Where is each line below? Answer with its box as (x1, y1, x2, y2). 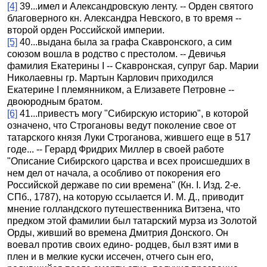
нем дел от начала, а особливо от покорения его (7, 168, 221, 178)
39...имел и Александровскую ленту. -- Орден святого (20, 1, 253, 11)
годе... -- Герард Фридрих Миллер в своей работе (7, 144, 224, 154)
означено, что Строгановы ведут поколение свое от (7, 120, 236, 131)
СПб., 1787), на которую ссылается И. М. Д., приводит (7, 192, 244, 202)
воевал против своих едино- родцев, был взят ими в (7, 240, 239, 250)
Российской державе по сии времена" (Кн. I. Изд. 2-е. (7, 180, 241, 190)
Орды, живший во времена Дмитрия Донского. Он (7, 228, 228, 238)
